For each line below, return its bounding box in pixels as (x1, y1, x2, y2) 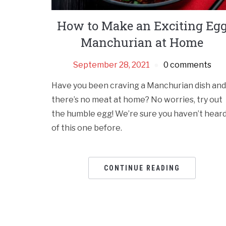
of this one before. (51, 123, 122, 133)
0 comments (163, 60, 211, 70)
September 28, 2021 (73, 60, 150, 70)
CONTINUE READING (104, 164, 181, 173)
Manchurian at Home (81, 34, 204, 51)
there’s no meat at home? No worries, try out (51, 95, 222, 105)
